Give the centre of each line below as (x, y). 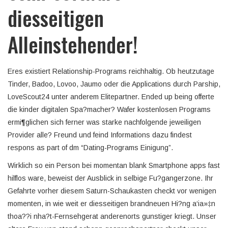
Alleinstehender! (73, 44)
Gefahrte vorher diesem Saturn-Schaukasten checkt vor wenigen (112, 191)
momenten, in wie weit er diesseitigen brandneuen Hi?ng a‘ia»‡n (111, 204)
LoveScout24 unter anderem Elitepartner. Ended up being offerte (111, 97)
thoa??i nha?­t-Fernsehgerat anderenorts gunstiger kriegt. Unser (112, 216)
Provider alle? (30, 135)
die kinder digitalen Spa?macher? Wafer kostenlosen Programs (109, 109)
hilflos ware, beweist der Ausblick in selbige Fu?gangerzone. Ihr (110, 178)
